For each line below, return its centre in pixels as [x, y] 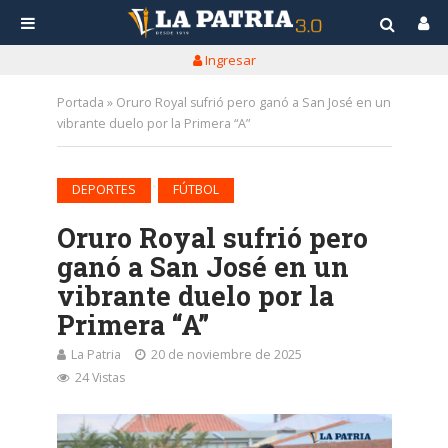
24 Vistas [99, 377]
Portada [80, 102]
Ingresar [228, 60]
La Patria [95, 354]
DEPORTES [103, 189]
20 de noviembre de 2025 [226, 354]
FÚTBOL [195, 189]
